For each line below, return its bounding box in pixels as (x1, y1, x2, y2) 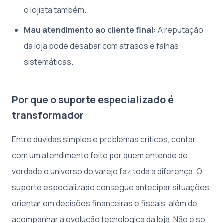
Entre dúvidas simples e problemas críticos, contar (12, 133, 196, 145)
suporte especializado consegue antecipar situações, (12, 181, 211, 193)
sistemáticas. (24, 56, 73, 67)
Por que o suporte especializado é (12, 92, 174, 106)
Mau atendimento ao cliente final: (24, 24, 156, 35)
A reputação (156, 24, 203, 35)
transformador (12, 108, 84, 122)
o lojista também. (24, 4, 86, 15)
